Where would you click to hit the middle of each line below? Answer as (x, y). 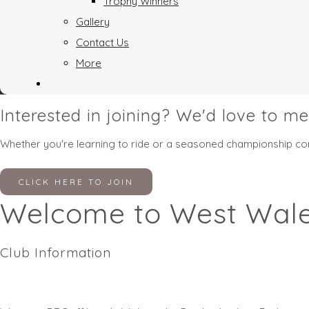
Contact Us (102, 42)
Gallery (93, 22)
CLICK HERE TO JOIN (76, 182)
